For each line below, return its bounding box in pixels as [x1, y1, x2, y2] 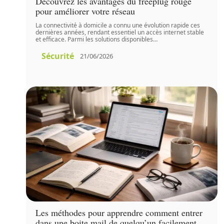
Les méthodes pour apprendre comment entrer [35, 206, 203, 219]
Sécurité [41, 50, 74, 61]
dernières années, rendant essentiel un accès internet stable [35, 27, 204, 36]
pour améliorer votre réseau [35, 4, 135, 17]
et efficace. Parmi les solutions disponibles [35, 34, 153, 43]
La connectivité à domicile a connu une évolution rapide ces [35, 20, 200, 29]
